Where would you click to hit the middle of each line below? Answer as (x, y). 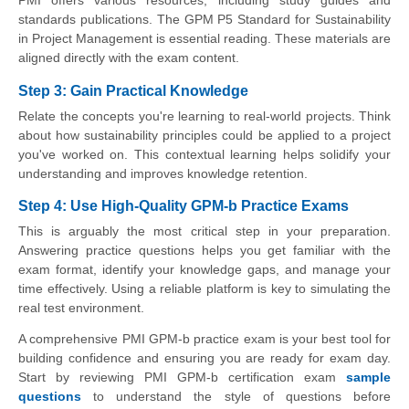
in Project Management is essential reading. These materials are (204, 39)
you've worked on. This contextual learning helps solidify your (204, 154)
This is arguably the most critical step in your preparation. (204, 231)
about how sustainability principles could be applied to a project (204, 135)
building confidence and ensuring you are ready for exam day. (204, 358)
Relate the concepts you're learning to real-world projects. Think (204, 115)
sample (368, 378)
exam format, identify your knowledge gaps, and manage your (204, 270)
